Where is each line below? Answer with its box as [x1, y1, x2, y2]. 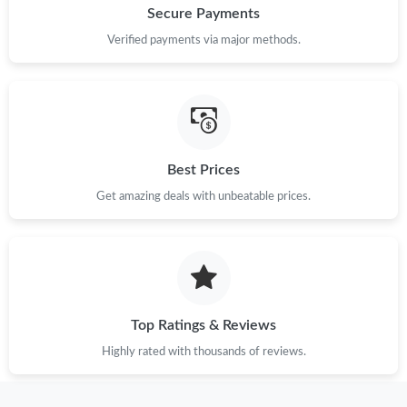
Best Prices [167, 162, 240, 177]
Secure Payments [147, 6, 260, 22]
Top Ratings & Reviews [131, 318, 276, 333]
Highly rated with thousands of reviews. [101, 346, 306, 358]
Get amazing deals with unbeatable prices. [96, 190, 311, 202]
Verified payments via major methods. [106, 35, 301, 46]
